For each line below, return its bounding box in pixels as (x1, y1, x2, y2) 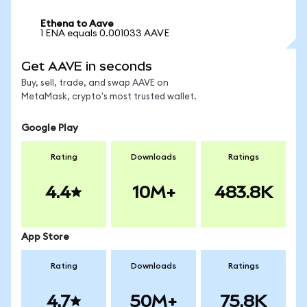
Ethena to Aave (40, 19, 114, 29)
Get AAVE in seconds (21, 59, 152, 73)
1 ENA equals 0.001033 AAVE (40, 29, 169, 38)
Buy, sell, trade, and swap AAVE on (21, 79, 169, 88)
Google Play (21, 123, 78, 133)
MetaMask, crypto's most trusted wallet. (21, 93, 197, 101)
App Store (21, 232, 69, 242)
